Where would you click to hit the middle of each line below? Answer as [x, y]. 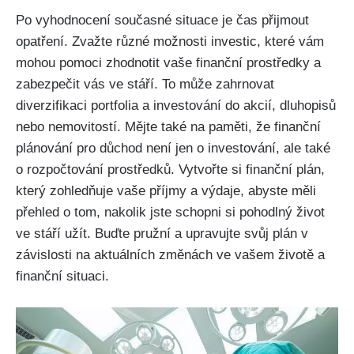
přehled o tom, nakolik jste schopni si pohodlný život [170, 213]
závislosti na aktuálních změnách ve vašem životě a [170, 255]
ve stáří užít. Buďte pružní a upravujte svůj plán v [162, 234]
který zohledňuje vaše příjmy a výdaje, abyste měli [166, 191]
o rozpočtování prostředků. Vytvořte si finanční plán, [170, 170]
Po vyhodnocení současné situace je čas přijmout [162, 21]
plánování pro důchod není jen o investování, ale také [173, 149]
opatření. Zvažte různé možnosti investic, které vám [170, 42]
